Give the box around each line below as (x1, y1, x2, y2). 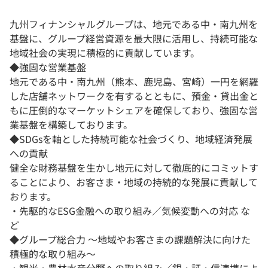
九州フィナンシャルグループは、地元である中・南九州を (10, 17, 258, 32)
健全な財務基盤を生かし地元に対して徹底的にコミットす (10, 160, 258, 175)
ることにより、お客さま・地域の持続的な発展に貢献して (10, 175, 258, 190)
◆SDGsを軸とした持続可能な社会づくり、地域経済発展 (10, 132, 252, 147)
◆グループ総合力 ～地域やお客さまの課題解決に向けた (10, 232, 251, 247)
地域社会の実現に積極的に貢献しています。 (10, 45, 200, 60)
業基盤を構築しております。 (10, 117, 133, 132)
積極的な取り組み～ (10, 246, 96, 261)
